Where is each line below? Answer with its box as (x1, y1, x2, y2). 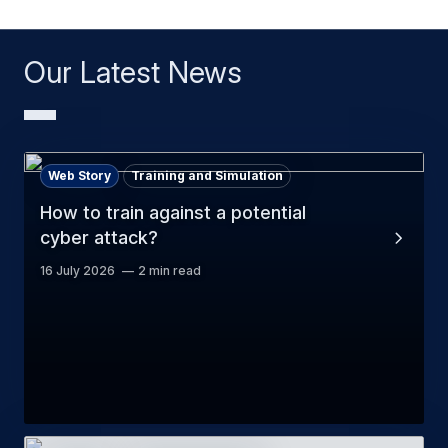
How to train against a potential (40, 202, 306, 224)
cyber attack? (40, 227, 158, 249)
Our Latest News (24, 54, 242, 91)
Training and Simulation (131, 168, 283, 184)
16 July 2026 (40, 263, 115, 279)
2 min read (138, 263, 201, 279)
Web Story (48, 168, 111, 184)
